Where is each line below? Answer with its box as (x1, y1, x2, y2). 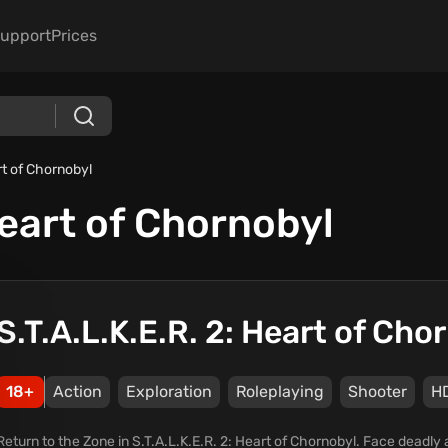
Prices (51, 26, 97, 45)
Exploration (126, 382, 212, 401)
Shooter (348, 382, 407, 401)
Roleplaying (236, 382, 324, 401)
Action (53, 382, 102, 401)
